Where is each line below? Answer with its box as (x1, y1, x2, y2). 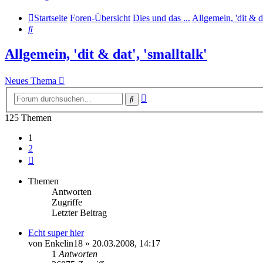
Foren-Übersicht (70, 13, 130, 23)
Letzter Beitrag (52, 207, 107, 218)
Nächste (33, 153, 63, 163)
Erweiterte (146, 90, 184, 101)
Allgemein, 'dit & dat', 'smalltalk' (5, 46, 207, 62)
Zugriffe (52, 197, 82, 207)
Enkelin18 (45, 238, 83, 248)
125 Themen (5, 112, 52, 123)
